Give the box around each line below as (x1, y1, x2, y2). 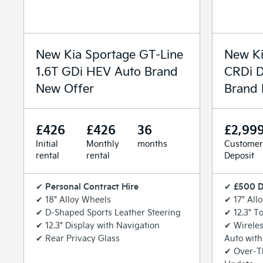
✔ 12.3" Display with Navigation (36, 219, 160, 231)
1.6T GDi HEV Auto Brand (36, 62, 178, 79)
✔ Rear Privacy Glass (36, 232, 120, 244)
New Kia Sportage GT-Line (36, 45, 183, 62)
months (137, 137, 167, 149)
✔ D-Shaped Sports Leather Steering (36, 206, 181, 218)
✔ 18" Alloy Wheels (36, 193, 111, 205)
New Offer (36, 79, 94, 96)
